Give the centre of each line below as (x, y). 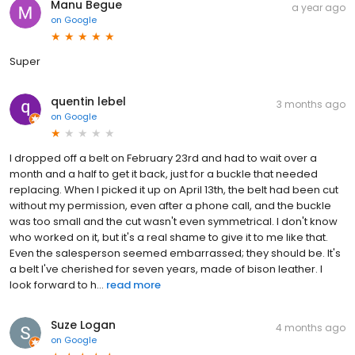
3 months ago (311, 104)
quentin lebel (88, 101)
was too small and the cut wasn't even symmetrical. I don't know (174, 221)
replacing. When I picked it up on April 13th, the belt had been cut (174, 189)
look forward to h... (57, 284)
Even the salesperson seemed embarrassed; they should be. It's (175, 253)
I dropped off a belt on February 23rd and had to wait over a (163, 158)
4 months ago (311, 327)
